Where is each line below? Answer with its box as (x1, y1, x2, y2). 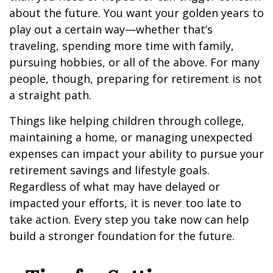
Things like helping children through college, (9, 113, 244, 128)
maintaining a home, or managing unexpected (9, 130, 252, 144)
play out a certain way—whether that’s (9, 22, 213, 37)
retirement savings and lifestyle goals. (9, 163, 210, 177)
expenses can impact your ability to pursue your (9, 146, 264, 161)
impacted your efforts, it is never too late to (9, 196, 241, 210)
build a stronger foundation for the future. (9, 229, 235, 243)
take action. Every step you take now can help (9, 212, 249, 227)
